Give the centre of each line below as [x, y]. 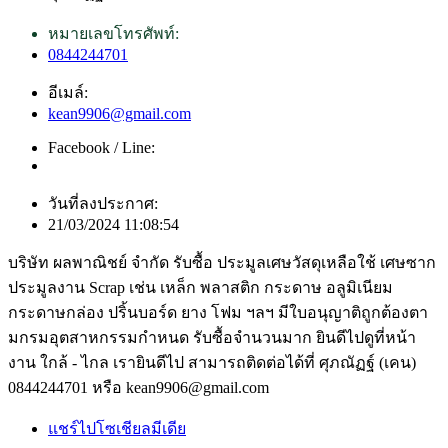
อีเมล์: [68, 92]
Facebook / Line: [101, 147]
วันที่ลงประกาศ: [103, 203]
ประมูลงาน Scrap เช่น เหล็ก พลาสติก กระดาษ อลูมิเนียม [200, 287]
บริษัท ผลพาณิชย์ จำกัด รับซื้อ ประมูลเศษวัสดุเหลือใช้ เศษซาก [222, 262]
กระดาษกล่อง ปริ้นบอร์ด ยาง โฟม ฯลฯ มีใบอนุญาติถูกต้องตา [218, 312]
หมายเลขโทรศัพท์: [113, 33]
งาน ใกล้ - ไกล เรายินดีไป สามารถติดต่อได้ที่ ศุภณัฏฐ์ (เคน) [212, 362]
